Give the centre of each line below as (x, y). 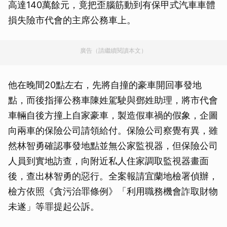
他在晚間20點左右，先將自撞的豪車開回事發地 (105, 85)
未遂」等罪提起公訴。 (54, 206)
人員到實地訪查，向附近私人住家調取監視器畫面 (108, 161)
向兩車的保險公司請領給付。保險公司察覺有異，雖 (113, 130)
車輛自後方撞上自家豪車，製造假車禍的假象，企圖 (113, 115)
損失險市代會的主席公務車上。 (72, 20)
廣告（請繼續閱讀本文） (113, 50)
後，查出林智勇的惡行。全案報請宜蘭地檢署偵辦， (113, 176)
